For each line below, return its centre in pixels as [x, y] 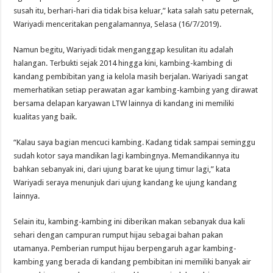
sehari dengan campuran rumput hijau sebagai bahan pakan [119, 235]
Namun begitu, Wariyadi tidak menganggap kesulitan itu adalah [124, 50]
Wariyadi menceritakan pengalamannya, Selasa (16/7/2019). [118, 24]
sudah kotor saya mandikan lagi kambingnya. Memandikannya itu [127, 156]
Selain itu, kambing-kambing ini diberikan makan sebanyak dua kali [129, 222]
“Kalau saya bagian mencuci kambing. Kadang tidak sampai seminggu [135, 143]
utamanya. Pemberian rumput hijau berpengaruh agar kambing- [125, 249]
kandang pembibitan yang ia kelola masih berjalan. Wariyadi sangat [131, 77]
